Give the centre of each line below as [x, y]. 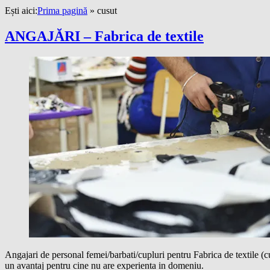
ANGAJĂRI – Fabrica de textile [104, 36]
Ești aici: [21, 11]
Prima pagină [62, 11]
